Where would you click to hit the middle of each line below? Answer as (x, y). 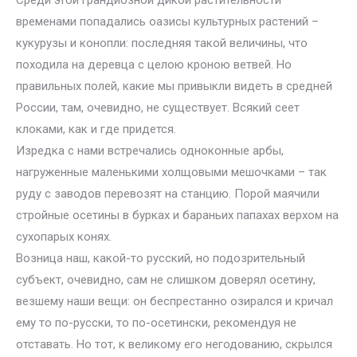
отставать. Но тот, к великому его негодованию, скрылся (174, 344)
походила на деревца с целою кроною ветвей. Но (154, 65)
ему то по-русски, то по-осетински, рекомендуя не (156, 323)
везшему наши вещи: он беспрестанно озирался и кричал (175, 301)
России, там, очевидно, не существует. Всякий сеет (158, 108)
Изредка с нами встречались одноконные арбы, (150, 151)
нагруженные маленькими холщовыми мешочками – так (171, 172)
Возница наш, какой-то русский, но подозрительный (161, 258)
